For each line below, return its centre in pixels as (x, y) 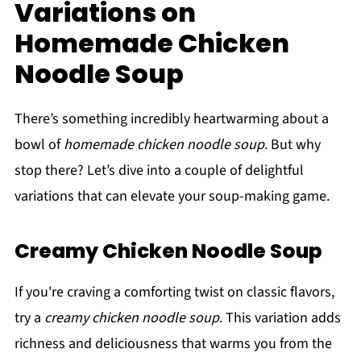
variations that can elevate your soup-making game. (172, 197)
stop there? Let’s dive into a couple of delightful (159, 171)
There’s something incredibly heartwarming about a (171, 119)
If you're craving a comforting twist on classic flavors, (174, 293)
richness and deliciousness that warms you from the (173, 344)
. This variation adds (280, 318)
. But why (292, 145)
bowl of (39, 145)
